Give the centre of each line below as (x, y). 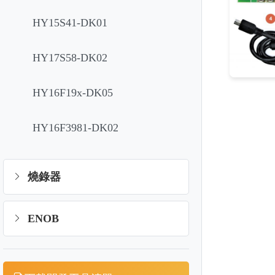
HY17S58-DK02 (70, 58)
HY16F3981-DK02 (76, 128)
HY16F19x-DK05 (73, 93)
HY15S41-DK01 (70, 23)
